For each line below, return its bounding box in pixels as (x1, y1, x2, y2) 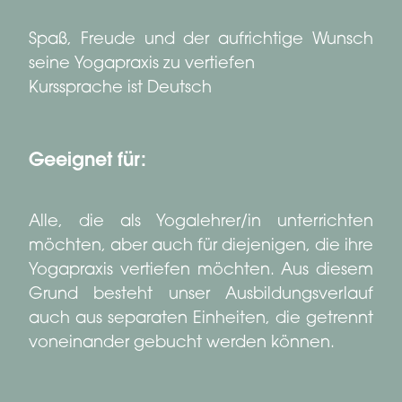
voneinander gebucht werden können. (29, 336, 335, 353)
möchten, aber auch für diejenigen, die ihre (29, 239, 373, 256)
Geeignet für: (29, 153, 146, 171)
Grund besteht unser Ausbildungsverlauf (29, 287, 373, 304)
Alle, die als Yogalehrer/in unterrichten (29, 214, 373, 232)
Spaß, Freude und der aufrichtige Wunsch (29, 32, 373, 49)
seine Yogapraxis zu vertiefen (29, 57, 255, 74)
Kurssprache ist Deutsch (29, 81, 212, 98)
